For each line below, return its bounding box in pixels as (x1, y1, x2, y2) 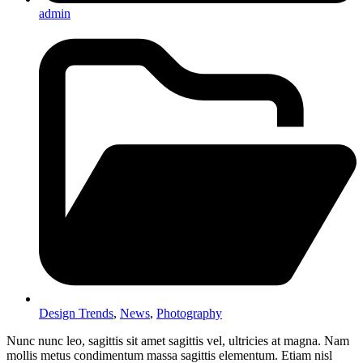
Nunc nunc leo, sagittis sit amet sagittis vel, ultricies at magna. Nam (6, 334, 349, 348)
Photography (156, 306, 222, 321)
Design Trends (39, 306, 113, 321)
